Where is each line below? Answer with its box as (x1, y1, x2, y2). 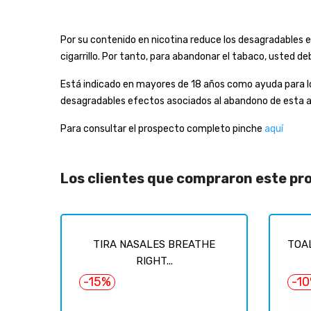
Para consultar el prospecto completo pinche (60, 122, 264, 135)
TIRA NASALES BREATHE (93, 237, 215, 251)
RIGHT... (135, 254, 173, 267)
